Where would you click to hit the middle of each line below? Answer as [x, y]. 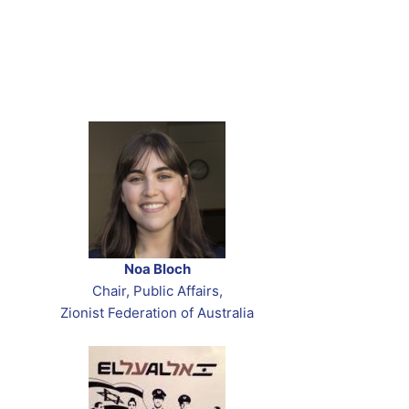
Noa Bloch [157, 269]
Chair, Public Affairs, [157, 291]
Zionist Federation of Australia [157, 313]
